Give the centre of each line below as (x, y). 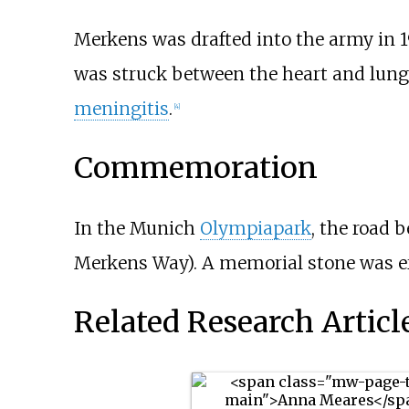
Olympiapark (255, 228)
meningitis (121, 108)
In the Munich (136, 228)
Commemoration (195, 168)
